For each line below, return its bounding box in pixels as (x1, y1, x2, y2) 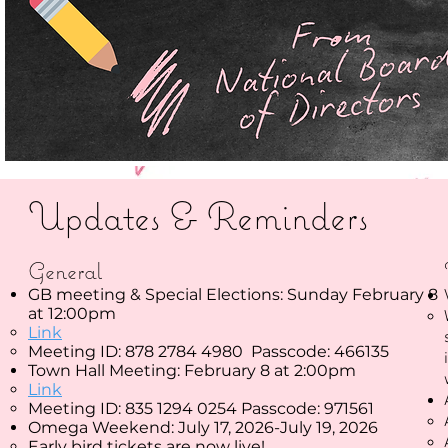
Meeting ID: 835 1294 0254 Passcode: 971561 (28, 399, 374, 418)
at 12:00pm (28, 304, 116, 323)
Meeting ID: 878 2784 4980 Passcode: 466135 (28, 342, 393, 361)
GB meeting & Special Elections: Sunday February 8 (28, 285, 438, 304)
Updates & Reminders (28, 192, 368, 239)
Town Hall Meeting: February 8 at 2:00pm (28, 361, 356, 380)
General (28, 255, 102, 285)
